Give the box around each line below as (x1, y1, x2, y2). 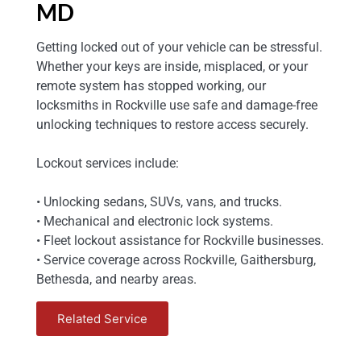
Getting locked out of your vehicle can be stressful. (36, 39, 322, 56)
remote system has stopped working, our (36, 78, 266, 94)
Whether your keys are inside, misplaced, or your (36, 59, 308, 75)
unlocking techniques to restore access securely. (36, 117, 309, 133)
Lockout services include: (36, 156, 179, 172)
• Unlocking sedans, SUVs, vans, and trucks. (36, 194, 282, 210)
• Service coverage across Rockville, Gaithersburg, (36, 252, 316, 268)
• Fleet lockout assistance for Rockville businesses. (36, 233, 324, 249)
